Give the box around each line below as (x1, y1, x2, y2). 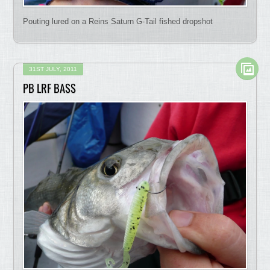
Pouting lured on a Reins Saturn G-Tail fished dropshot (23, 17, 213, 27)
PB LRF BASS (23, 79, 77, 96)
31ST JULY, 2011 (29, 65, 78, 72)
